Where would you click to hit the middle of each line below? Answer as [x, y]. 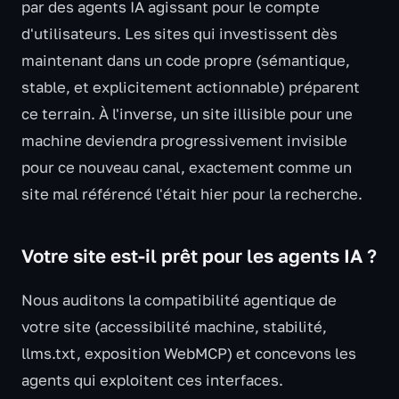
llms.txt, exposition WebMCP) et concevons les [189, 354]
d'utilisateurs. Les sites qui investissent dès [179, 34]
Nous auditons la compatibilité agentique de [179, 300]
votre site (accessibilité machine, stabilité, [174, 327]
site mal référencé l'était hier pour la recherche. [192, 194]
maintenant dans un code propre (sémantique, [186, 61]
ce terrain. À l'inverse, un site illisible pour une [187, 114]
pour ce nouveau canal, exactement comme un [187, 167]
